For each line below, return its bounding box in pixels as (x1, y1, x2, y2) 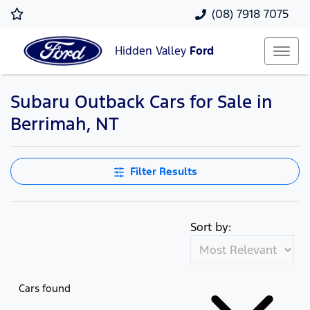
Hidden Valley (115, 44, 190, 59)
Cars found (19, 281, 71, 295)
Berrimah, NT (10, 113, 119, 135)
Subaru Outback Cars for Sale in (10, 91, 273, 113)
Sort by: (190, 219, 231, 235)
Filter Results (129, 165, 197, 178)
